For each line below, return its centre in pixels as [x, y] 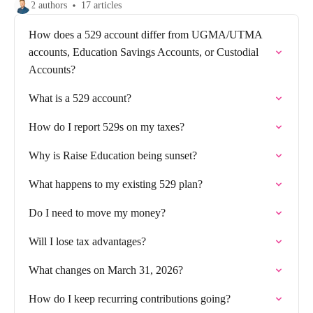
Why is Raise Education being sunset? [113, 155]
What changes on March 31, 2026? [106, 270]
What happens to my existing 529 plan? [116, 184]
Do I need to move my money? [97, 213]
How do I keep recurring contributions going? [130, 299]
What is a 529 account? [80, 98]
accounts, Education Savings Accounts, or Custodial [144, 52]
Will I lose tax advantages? [87, 241]
